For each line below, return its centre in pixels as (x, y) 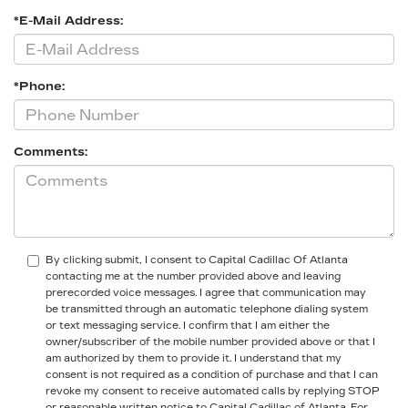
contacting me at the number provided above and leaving (193, 277)
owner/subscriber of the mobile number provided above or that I (210, 342)
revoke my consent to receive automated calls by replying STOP (213, 392)
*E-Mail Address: (68, 21)
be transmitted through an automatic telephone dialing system (207, 310)
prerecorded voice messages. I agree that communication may (206, 293)
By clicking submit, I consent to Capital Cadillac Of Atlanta (197, 260)
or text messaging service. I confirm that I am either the (188, 326)
